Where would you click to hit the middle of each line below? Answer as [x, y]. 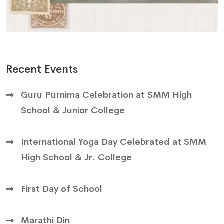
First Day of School [62, 189]
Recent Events [42, 70]
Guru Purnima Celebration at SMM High [106, 95]
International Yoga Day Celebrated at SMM [114, 142]
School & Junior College [73, 111]
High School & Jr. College [76, 158]
